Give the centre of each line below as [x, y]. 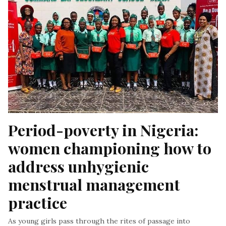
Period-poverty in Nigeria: [103, 130]
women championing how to [110, 148]
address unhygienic [78, 166]
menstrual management [94, 184]
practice [38, 202]
